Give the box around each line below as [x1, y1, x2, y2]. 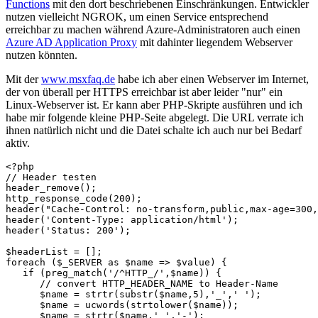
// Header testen [6, 171, 97, 182]
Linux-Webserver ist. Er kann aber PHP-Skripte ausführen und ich [6, 98, 302, 111]
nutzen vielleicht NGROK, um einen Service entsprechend [6, 10, 268, 23]
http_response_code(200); [6, 192, 142, 204]
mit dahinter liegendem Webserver [137, 35, 292, 48]
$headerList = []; [6, 246, 108, 257]
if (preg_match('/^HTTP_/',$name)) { [6, 267, 221, 278]
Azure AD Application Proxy [6, 35, 137, 48]
